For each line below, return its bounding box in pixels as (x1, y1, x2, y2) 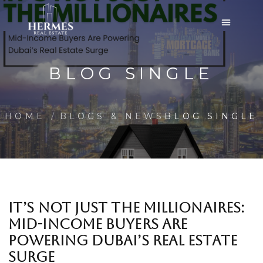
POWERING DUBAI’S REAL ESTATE (8, 232, 237, 249)
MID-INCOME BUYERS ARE (8, 216, 188, 232)
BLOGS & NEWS (59, 111, 165, 122)
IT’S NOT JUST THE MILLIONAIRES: (8, 200, 245, 216)
